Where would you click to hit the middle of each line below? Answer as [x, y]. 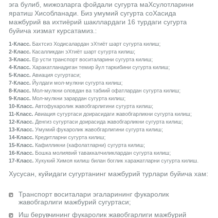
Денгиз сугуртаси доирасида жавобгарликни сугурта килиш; [108, 122]
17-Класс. [21, 161]
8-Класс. [19, 91]
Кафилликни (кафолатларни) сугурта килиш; [89, 145]
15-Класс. [21, 145]
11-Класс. [21, 114]
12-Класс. [21, 122]
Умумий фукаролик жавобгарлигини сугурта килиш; [98, 130]
